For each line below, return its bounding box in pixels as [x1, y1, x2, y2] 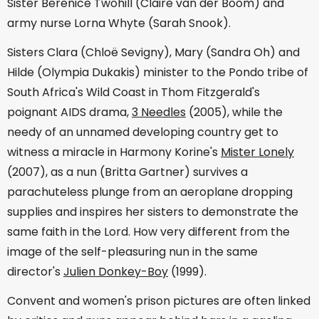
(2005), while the [186, 103, 283, 120]
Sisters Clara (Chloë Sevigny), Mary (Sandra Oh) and [7, 43, 300, 61]
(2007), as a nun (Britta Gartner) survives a [7, 163, 248, 180]
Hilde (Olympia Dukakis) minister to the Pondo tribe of [7, 63, 308, 80]
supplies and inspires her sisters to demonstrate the [7, 203, 298, 220]
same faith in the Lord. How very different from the [7, 223, 290, 240]
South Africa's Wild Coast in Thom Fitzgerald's [7, 83, 260, 100]
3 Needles [132, 103, 186, 120]
